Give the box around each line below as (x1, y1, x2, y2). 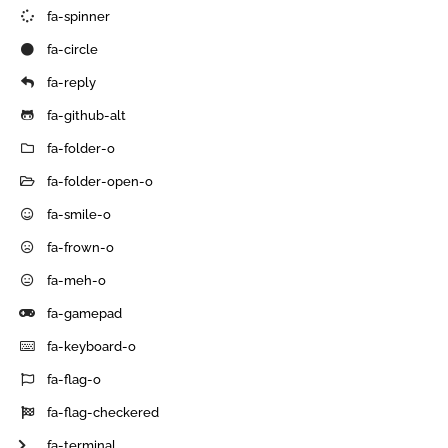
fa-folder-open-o (47, 173, 154, 189)
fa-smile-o (47, 206, 112, 222)
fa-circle (47, 41, 99, 57)
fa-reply (47, 74, 97, 90)
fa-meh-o (47, 272, 107, 288)
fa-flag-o (47, 371, 102, 387)
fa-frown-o (47, 239, 115, 255)
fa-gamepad (47, 305, 123, 321)
